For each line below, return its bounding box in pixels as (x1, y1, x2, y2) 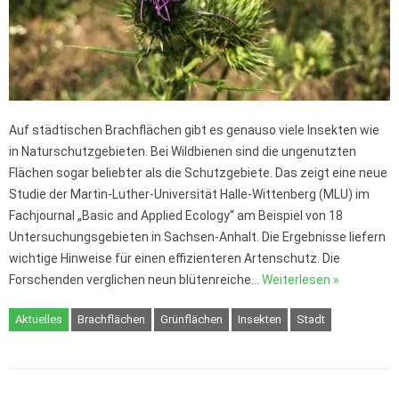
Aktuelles (15, 312, 62, 326)
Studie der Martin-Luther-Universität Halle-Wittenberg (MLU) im (9, 186, 370, 201)
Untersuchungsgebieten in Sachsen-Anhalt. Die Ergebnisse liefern (9, 229, 386, 244)
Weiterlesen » (262, 272, 339, 287)
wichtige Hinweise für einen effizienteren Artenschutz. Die (9, 250, 340, 265)
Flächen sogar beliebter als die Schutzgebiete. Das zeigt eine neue (9, 165, 387, 180)
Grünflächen (160, 312, 223, 326)
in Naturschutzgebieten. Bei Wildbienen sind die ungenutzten (9, 143, 356, 159)
